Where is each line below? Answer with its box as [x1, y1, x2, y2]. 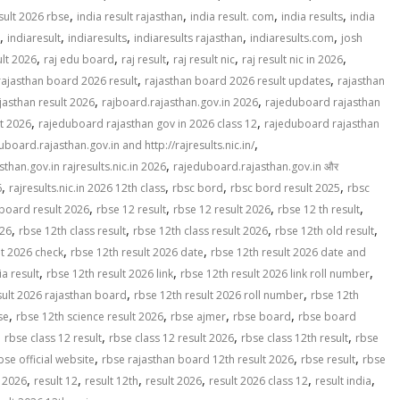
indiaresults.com [250, 30, 334, 46]
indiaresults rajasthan [134, 30, 243, 46]
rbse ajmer [171, 309, 226, 325]
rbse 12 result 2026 [173, 202, 271, 218]
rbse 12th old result [275, 223, 374, 239]
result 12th [85, 373, 138, 389]
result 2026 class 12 [209, 373, 308, 389]
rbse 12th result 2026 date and [211, 245, 366, 261]
